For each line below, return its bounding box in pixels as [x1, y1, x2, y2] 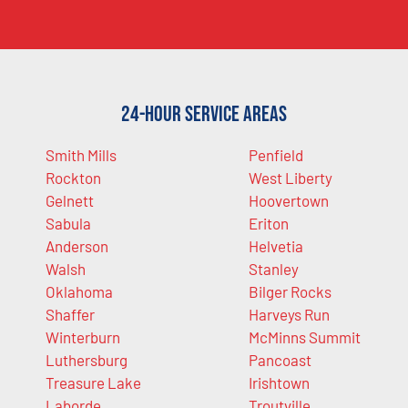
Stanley [248, 259, 299, 278]
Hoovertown [248, 190, 329, 209]
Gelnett [46, 190, 94, 209]
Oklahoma [46, 281, 113, 301]
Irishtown [248, 372, 310, 392]
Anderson [46, 236, 108, 255]
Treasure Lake [46, 372, 141, 392]
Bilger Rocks [248, 281, 331, 301]
